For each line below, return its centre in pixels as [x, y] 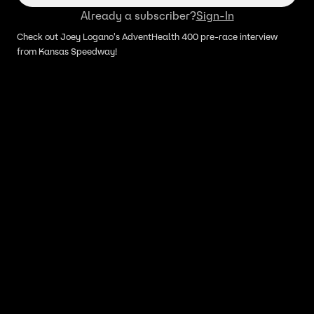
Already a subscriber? [138, 15]
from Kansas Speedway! [67, 52]
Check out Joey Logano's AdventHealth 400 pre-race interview [147, 37]
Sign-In [215, 15]
